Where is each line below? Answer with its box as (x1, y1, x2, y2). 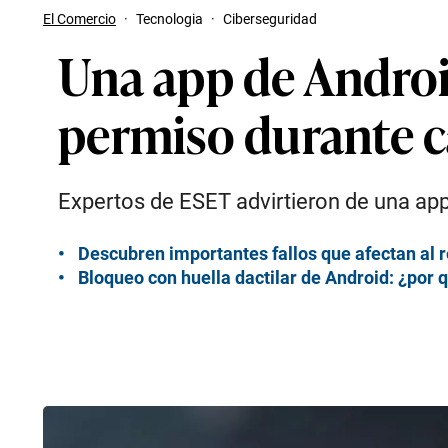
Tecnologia (136, 11, 203, 27)
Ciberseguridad (223, 11, 317, 27)
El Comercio (43, 11, 116, 27)
